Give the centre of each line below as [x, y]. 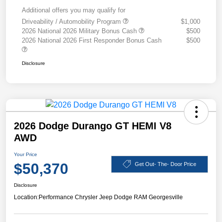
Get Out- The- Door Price [166, 164]
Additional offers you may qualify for [74, 10]
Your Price [26, 155]
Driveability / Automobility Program [72, 22]
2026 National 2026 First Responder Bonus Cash [92, 41]
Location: [26, 197]
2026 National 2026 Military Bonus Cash [80, 31]
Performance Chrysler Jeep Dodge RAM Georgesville [111, 197]
